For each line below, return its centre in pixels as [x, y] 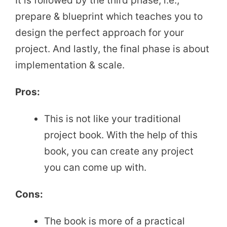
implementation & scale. [70, 65]
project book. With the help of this [121, 135]
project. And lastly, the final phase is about [112, 49]
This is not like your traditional [112, 119]
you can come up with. [95, 168]
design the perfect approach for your [100, 33]
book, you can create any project [119, 152]
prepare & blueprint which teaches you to [109, 17]
